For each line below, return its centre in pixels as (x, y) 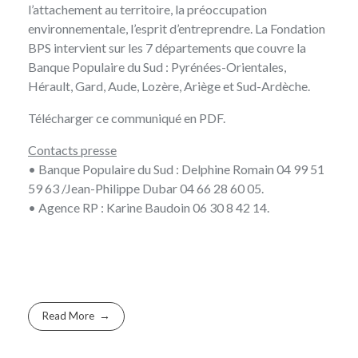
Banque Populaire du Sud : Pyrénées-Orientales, (157, 66)
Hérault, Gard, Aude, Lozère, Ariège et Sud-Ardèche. (169, 86)
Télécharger (62, 117)
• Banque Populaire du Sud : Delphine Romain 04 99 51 (176, 169)
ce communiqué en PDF (159, 117)
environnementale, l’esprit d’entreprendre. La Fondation (177, 28)
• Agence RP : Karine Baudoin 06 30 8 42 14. (149, 207)
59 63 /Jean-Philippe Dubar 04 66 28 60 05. (146, 188)
